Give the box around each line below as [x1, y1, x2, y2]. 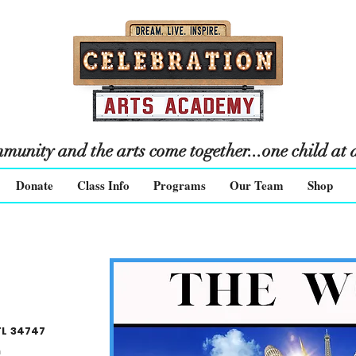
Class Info [77, 176, 130, 194]
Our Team [230, 176, 284, 194]
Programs [153, 176, 206, 194]
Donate [16, 176, 53, 194]
